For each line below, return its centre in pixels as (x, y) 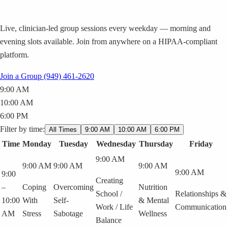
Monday (37, 144)
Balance (109, 220)
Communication (201, 207)
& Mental (154, 201)
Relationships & (201, 194)
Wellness (153, 214)
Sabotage (68, 214)
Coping (34, 187)
